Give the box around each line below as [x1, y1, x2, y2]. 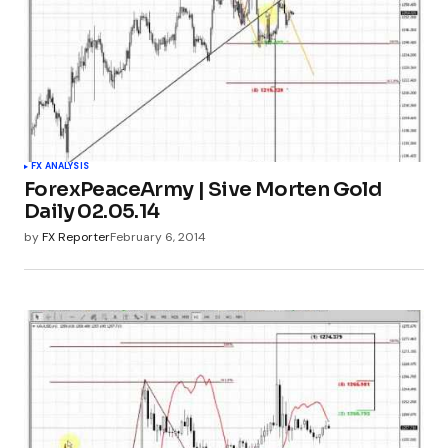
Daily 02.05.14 [24, 199, 160, 225]
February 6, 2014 [110, 229, 206, 246]
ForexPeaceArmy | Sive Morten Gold [24, 177, 382, 203]
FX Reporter [42, 229, 110, 246]
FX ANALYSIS [31, 160, 89, 173]
